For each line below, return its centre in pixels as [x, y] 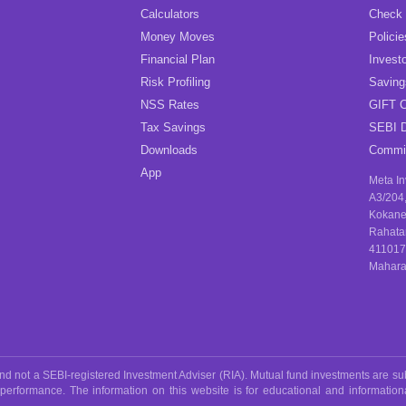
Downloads [169, 150]
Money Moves [178, 37]
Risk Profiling [175, 82]
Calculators [170, 14]
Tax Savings [173, 128]
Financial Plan [178, 60]
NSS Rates [170, 105]
